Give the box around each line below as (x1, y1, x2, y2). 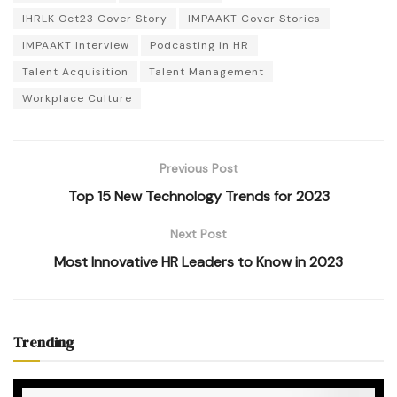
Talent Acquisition (22, 64, 128, 79)
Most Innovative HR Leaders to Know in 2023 (54, 252, 343, 271)
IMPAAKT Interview (22, 37, 129, 52)
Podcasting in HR (150, 37, 249, 52)
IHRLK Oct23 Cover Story (22, 11, 167, 26)
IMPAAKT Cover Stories (188, 11, 321, 26)
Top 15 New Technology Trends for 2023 (67, 186, 330, 206)
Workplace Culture (22, 90, 132, 105)
